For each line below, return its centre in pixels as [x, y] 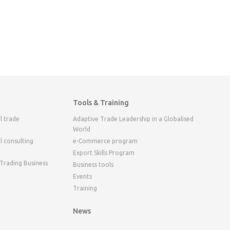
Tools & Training [101, 103]
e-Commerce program [105, 141]
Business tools [93, 165]
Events [82, 176]
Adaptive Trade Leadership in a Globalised [133, 119]
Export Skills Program [103, 153]
